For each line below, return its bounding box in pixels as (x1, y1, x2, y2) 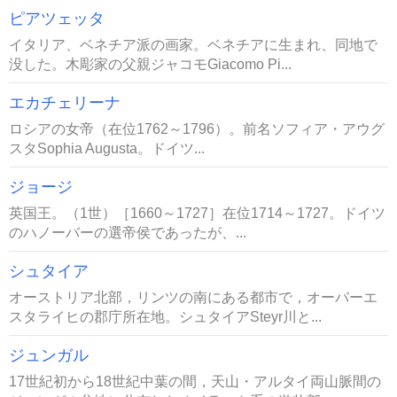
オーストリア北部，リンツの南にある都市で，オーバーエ (9, 288, 378, 305)
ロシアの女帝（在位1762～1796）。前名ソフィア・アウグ (9, 120, 385, 136)
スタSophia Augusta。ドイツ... (9, 139, 205, 156)
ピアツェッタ (9, 9, 105, 27)
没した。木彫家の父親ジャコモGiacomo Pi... (9, 55, 292, 72)
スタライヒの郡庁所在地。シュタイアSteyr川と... (9, 307, 322, 324)
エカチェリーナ (9, 93, 121, 112)
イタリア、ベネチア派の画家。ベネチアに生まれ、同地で (9, 35, 378, 52)
